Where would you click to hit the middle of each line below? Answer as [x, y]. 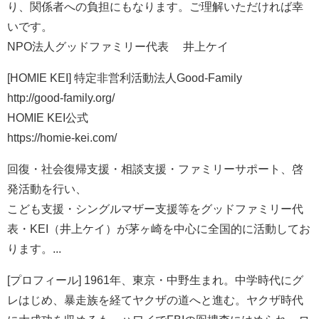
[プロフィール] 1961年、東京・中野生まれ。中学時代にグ [155, 280]
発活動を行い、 [47, 189]
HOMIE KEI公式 [48, 118]
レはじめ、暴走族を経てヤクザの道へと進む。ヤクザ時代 [155, 300]
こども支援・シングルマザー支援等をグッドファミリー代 [155, 209]
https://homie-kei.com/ [62, 138]
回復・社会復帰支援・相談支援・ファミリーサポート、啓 [155, 169]
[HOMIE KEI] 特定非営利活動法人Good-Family [125, 78]
